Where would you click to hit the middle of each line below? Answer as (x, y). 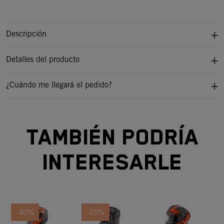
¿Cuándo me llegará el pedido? (59, 85)
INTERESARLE (112, 163)
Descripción (26, 34)
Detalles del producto (43, 59)
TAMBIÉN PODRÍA (112, 138)
